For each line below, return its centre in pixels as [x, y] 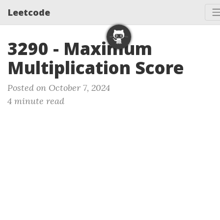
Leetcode [29, 12]
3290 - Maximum [80, 48]
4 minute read [36, 101]
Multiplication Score [96, 68]
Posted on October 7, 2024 [59, 88]
